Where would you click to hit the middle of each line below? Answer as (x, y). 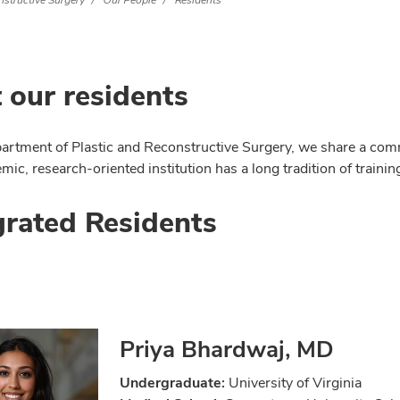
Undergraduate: (172, 383)
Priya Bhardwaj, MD (227, 350)
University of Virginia (293, 383)
